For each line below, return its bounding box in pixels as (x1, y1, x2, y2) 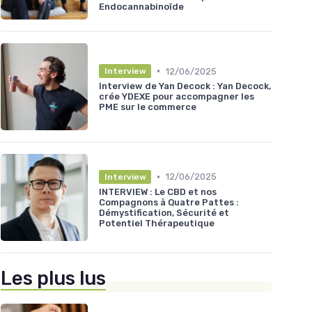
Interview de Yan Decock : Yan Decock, (99, 81, 271, 92)
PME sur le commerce (99, 102, 196, 113)
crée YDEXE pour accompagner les (99, 91, 254, 102)
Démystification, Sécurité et (99, 207, 229, 218)
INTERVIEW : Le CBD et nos (99, 186, 217, 197)
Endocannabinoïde (99, 1, 184, 13)
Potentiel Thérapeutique (99, 217, 214, 228)
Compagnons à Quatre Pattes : (99, 196, 239, 208)
